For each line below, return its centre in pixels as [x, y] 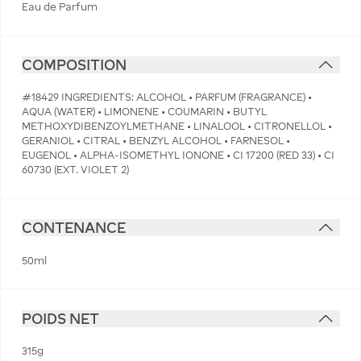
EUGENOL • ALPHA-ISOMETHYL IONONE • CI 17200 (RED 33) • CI [178, 156]
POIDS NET [60, 318]
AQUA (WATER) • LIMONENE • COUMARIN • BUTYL [144, 112]
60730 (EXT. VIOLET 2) [75, 170]
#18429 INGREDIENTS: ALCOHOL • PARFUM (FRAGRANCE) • [166, 98]
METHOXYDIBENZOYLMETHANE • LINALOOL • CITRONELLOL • [176, 127]
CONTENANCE [73, 228]
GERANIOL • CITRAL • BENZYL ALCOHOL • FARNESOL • [156, 141]
